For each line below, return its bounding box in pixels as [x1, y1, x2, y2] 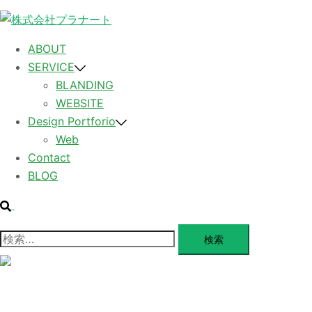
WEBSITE [56, 96, 104, 110]
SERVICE [28, 60, 75, 74]
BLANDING [56, 78, 114, 92]
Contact [28, 150, 70, 164]
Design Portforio [28, 114, 116, 128]
